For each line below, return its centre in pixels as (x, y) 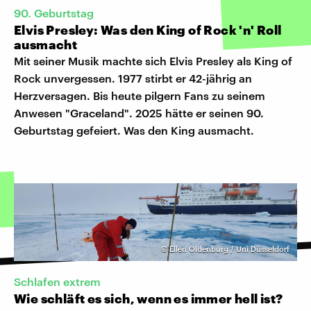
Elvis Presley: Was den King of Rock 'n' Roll (148, 30)
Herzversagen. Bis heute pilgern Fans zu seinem (140, 95)
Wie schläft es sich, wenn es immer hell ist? (149, 298)
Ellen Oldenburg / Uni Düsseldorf (229, 249)
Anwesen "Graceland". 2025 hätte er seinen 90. (139, 112)
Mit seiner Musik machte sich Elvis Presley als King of (153, 60)
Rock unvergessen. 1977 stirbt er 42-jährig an (133, 78)
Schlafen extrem (57, 281)
